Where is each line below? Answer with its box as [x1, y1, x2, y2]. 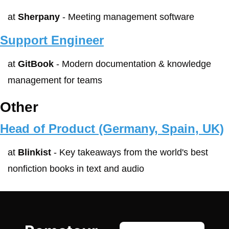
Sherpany [18, 12, 60, 22]
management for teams [8, 75, 102, 85]
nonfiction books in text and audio [8, 164, 144, 174]
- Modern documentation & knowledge [54, 59, 211, 69]
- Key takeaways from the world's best [51, 147, 208, 157]
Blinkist [18, 147, 51, 157]
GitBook [18, 59, 54, 69]
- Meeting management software [60, 12, 194, 22]
